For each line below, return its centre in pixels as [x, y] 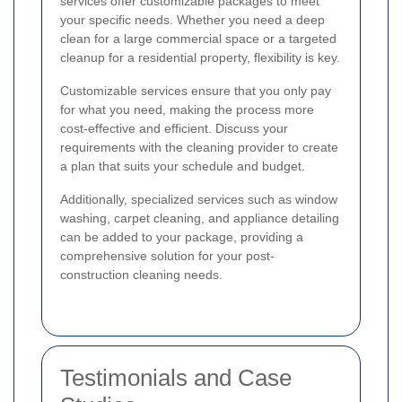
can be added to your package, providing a [182, 236]
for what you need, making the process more [187, 109]
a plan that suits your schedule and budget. [183, 166]
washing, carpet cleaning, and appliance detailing [200, 218]
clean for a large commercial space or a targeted [198, 38]
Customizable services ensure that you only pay [196, 90]
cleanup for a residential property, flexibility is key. [200, 57]
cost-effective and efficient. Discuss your [174, 128]
